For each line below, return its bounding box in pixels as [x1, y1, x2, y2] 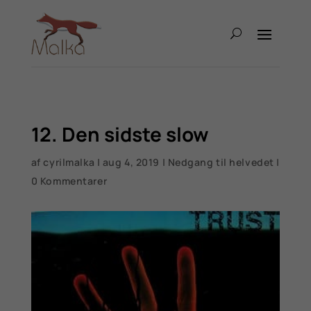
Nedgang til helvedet [167, 155, 274, 169]
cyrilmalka [43, 155, 95, 169]
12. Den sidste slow [31, 120, 208, 147]
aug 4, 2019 [102, 155, 160, 169]
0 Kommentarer [31, 174, 108, 187]
